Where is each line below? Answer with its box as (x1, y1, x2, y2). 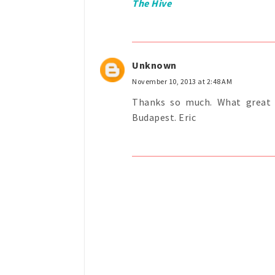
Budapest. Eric (132, 110, 196, 123)
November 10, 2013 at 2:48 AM (132, 76, 232, 86)
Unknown (132, 58, 177, 71)
